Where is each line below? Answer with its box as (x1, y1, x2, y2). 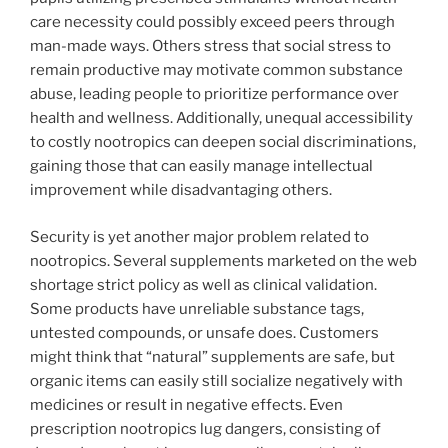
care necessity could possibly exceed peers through (30, 13, 395, 32)
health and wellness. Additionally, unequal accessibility (30, 109, 413, 128)
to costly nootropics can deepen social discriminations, (30, 133, 416, 152)
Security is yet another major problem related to (30, 227, 369, 246)
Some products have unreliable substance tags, (30, 299, 364, 318)
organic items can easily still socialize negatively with (30, 371, 403, 390)
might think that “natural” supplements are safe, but (30, 347, 395, 366)
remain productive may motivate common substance (30, 61, 403, 80)
